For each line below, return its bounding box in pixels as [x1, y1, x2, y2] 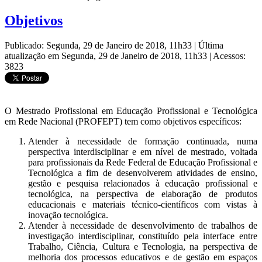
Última [198, 40, 223, 51]
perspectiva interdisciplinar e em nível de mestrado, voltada [28, 147, 257, 157]
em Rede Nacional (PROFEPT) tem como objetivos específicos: [5, 116, 242, 127]
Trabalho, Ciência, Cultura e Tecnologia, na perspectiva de [28, 242, 257, 252]
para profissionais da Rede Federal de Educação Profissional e [28, 157, 257, 168]
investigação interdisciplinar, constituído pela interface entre [28, 231, 257, 242]
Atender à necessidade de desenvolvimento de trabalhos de [28, 220, 257, 231]
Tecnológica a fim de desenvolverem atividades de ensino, [28, 168, 257, 178]
